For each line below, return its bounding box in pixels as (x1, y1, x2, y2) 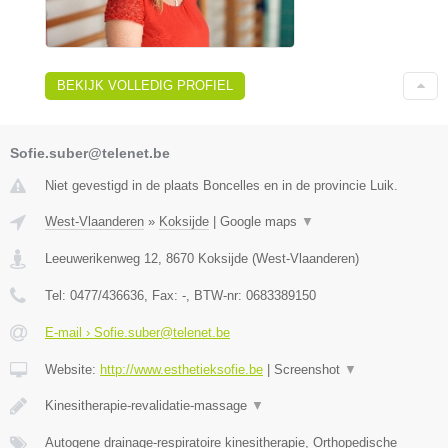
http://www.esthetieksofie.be (100, 361, 263, 377)
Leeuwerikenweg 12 (45, 250, 158, 266)
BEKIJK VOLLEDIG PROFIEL (57, 77, 233, 93)
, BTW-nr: (186, 287, 246, 303)
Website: (45, 361, 100, 377)
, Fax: (144, 287, 182, 303)
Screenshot (274, 361, 344, 377)
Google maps (220, 213, 301, 229)
